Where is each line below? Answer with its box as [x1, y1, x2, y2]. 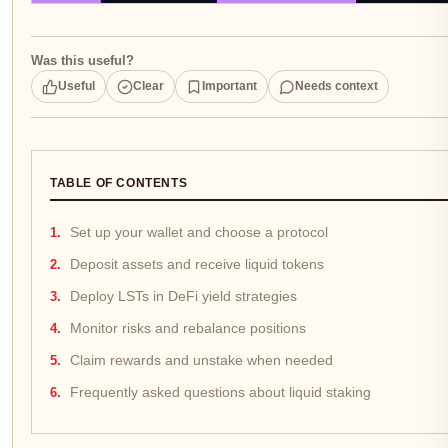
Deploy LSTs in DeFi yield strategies [70, 289, 297, 305]
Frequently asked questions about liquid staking [70, 385, 371, 401]
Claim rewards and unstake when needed [70, 353, 333, 369]
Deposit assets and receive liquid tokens [70, 257, 324, 273]
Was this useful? [31, 53, 134, 69]
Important [202, 79, 257, 94]
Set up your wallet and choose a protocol [70, 225, 328, 241]
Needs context [295, 79, 378, 94]
